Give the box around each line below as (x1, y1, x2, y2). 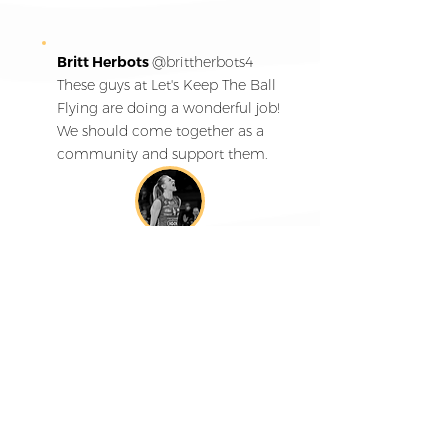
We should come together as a (57, 122, 264, 141)
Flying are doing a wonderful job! (57, 99, 280, 118)
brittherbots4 (166, 53, 254, 72)
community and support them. (57, 145, 268, 164)
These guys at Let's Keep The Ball (57, 76, 276, 95)
